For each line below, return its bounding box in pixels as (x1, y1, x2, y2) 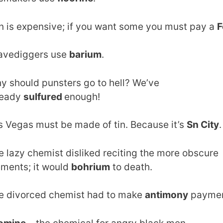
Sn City (187, 119, 219, 131)
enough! (64, 91, 100, 103)
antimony (145, 189, 188, 201)
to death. (110, 161, 152, 173)
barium (69, 49, 102, 61)
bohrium (71, 161, 110, 173)
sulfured (23, 91, 64, 103)
